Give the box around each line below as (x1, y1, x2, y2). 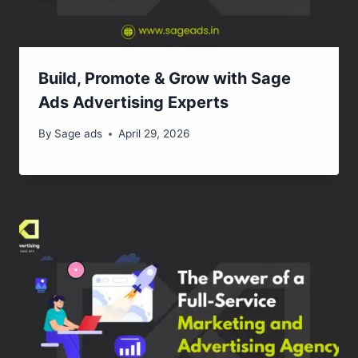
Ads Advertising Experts (38, 93, 229, 113)
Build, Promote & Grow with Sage (38, 69, 291, 89)
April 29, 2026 (118, 127, 190, 141)
